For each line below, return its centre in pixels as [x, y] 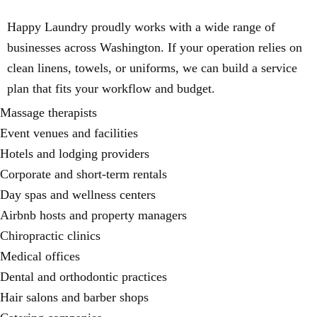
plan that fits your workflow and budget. [111, 88]
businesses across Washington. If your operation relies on [155, 47]
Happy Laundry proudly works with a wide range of [141, 27]
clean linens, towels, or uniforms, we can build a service [152, 68]
